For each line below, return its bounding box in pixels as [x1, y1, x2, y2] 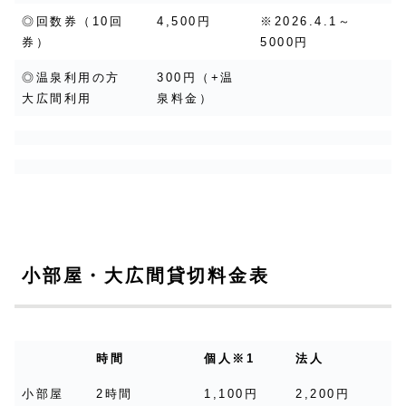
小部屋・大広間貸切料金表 [22, 266, 270, 286]
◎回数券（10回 [22, 14, 124, 29]
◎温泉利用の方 [22, 71, 135, 85]
